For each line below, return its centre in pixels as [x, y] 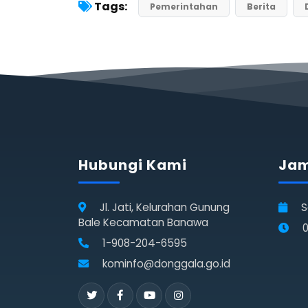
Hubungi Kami [133, 165]
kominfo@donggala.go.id [165, 263]
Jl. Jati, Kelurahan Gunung [163, 207]
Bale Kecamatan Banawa [143, 222]
